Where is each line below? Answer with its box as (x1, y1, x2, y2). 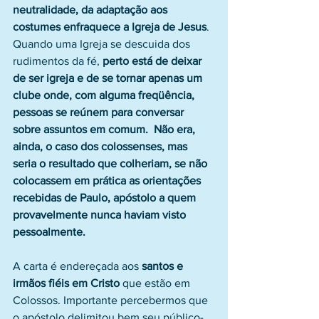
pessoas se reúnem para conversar (13, 106, 187, 118)
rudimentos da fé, (13, 55, 103, 67)
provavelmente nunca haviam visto (13, 209, 189, 221)
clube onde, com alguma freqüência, (13, 89, 197, 101)
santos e (142, 260, 186, 272)
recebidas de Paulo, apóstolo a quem (13, 192, 199, 204)
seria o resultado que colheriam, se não (13, 157, 210, 169)
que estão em (120, 277, 193, 289)
